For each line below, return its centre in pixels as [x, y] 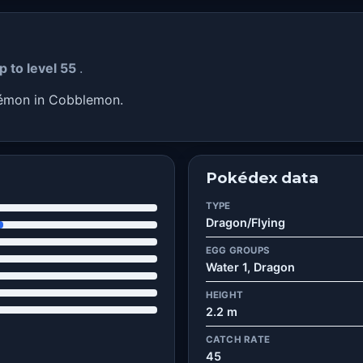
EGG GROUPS [238, 250]
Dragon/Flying [245, 223]
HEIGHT [224, 295]
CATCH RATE [238, 339]
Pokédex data [262, 178]
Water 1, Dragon [250, 267]
